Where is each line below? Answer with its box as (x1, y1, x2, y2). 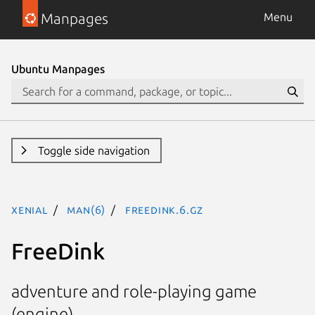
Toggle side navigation (37, 144, 150, 157)
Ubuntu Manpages (11, 63, 105, 75)
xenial (11, 203, 48, 216)
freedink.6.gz (124, 203, 204, 216)
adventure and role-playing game (11, 282, 257, 302)
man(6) (67, 203, 106, 216)
